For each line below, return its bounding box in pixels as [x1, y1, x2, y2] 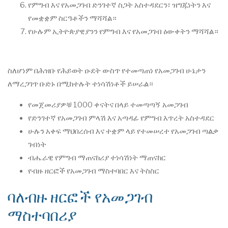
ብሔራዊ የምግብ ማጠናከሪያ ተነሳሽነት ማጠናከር [28, 153, 166, 162]
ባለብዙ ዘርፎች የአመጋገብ [8, 187, 153, 206]
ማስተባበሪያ [8, 206, 76, 224]
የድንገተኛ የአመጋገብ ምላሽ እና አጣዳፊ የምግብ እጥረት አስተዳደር [28, 113, 214, 123]
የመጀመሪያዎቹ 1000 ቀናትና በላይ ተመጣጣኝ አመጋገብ [28, 100, 188, 109]
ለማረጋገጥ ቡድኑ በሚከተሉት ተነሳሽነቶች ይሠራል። [8, 79, 153, 89]
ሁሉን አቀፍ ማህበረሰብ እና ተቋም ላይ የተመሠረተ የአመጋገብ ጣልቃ [28, 126, 218, 136]
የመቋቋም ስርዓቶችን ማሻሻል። [28, 13, 117, 23]
